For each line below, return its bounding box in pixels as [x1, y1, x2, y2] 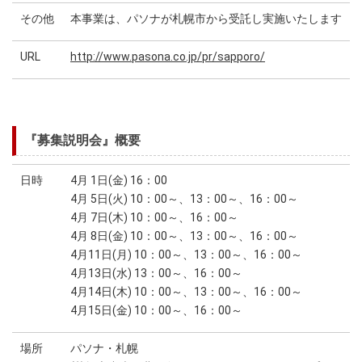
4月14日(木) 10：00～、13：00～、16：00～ [70, 285, 302, 298]
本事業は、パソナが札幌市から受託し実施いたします [70, 12, 342, 25]
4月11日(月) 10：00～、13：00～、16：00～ [70, 248, 302, 261]
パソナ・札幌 [70, 342, 138, 355]
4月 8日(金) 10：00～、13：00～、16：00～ [70, 229, 298, 242]
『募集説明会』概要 [24, 133, 141, 148]
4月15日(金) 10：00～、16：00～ [70, 304, 242, 317]
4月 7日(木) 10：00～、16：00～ [70, 211, 238, 224]
